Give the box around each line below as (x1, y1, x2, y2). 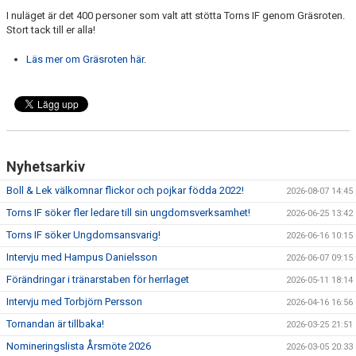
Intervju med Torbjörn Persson (6, 295, 142, 308)
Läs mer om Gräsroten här (26, 52, 144, 65)
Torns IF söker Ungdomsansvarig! (6, 228, 161, 241)
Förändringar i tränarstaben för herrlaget (6, 273, 189, 285)
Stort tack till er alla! (6, 23, 95, 36)
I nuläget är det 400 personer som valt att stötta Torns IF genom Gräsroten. (6, 9, 345, 21)
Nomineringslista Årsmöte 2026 (6, 339, 151, 352)
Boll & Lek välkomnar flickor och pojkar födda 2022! (6, 184, 244, 196)
